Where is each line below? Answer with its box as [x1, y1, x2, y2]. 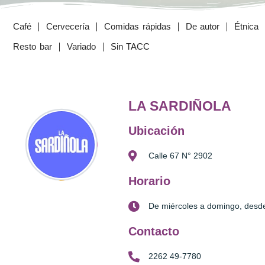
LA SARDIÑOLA [128, 98, 231, 114]
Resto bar [13, 41, 52, 51]
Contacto [128, 225, 179, 238]
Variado [66, 41, 96, 51]
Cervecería [46, 21, 89, 31]
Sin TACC [110, 41, 150, 51]
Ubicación [128, 124, 185, 137]
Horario [128, 174, 170, 188]
